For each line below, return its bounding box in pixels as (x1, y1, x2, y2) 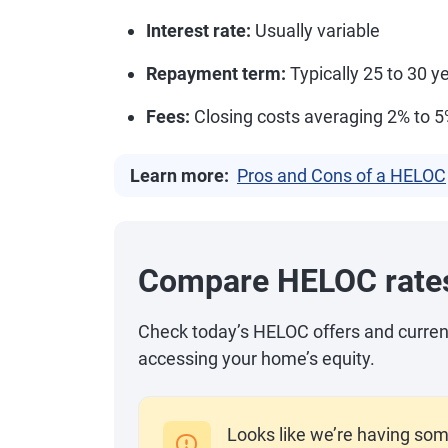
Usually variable (251, 20, 380, 41)
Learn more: (130, 165, 229, 186)
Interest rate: (146, 20, 251, 41)
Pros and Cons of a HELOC (237, 165, 446, 186)
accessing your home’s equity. (138, 348, 375, 369)
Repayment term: (146, 63, 286, 84)
